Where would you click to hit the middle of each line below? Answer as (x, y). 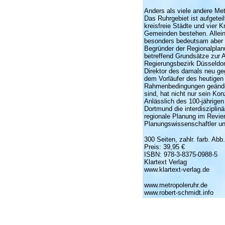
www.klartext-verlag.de (177, 170)
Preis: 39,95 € (164, 147)
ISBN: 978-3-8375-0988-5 (181, 154)
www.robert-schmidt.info (179, 193)
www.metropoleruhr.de (176, 185)
